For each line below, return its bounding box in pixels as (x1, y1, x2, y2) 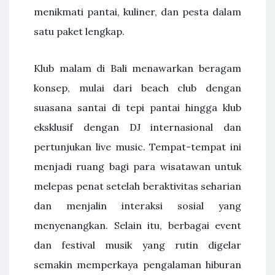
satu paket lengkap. (34, 25, 125, 37)
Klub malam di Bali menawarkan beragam (34, 62, 241, 74)
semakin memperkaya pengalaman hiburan (34, 258, 241, 271)
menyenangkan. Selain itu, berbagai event (34, 219, 241, 231)
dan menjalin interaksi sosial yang (34, 199, 241, 212)
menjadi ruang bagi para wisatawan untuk (34, 160, 241, 172)
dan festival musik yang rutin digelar (34, 239, 241, 251)
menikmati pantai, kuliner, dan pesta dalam (34, 6, 241, 18)
